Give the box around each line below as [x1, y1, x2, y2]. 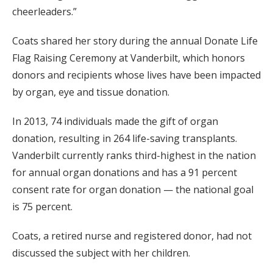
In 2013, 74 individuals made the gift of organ [12, 114, 218, 128]
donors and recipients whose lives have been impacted [12, 68, 261, 82]
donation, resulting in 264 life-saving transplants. [12, 131, 237, 145]
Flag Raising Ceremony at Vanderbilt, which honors [12, 51, 245, 65]
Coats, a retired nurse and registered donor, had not [12, 229, 252, 243]
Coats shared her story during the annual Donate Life [12, 34, 258, 48]
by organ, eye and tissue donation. [12, 85, 169, 99]
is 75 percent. [12, 199, 73, 213]
